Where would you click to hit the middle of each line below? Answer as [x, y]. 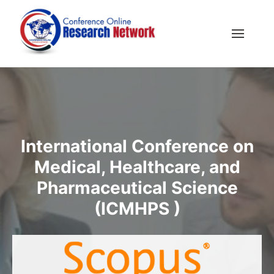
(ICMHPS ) [137, 209]
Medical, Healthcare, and [137, 167]
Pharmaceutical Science [137, 188]
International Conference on [137, 146]
